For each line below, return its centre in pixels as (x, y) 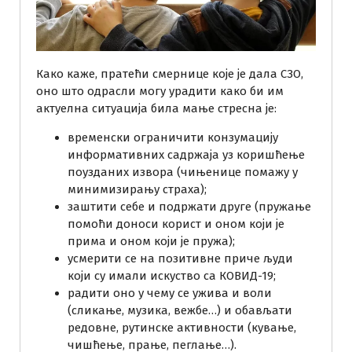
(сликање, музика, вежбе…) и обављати (180, 310)
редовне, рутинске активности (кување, (182, 327)
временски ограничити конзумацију (173, 137)
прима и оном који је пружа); (151, 241)
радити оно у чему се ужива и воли (170, 293)
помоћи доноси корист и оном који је (176, 224)
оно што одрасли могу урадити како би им (160, 91)
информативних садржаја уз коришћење (186, 154)
